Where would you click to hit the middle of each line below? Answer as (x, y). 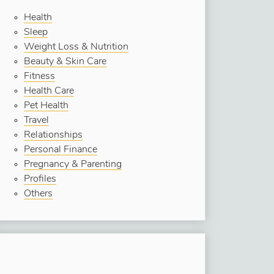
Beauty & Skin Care (65, 62)
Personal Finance (60, 150)
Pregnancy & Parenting (72, 165)
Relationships (53, 135)
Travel (36, 120)
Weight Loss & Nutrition (76, 47)
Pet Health (46, 106)
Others (38, 194)
